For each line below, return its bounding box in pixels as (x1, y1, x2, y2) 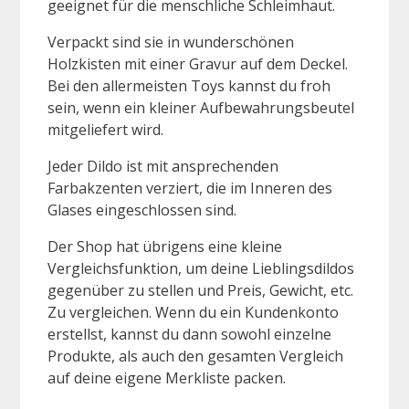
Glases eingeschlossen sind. (47, 199, 236, 220)
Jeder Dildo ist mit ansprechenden (47, 155, 278, 176)
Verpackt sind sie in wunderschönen (47, 31, 294, 52)
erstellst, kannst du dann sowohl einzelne (47, 323, 331, 344)
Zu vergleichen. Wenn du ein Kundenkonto (47, 301, 339, 322)
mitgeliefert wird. (47, 119, 163, 140)
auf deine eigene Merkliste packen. (47, 367, 286, 388)
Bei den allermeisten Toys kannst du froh (47, 75, 330, 96)
